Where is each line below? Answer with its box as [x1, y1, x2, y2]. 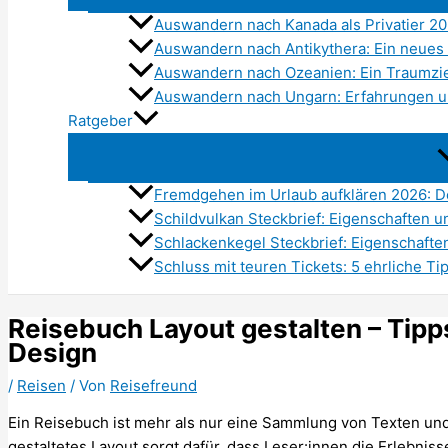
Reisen [17, 375, 66, 395]
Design [8, 336, 97, 368]
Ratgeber [68, 111, 133, 131]
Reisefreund [110, 375, 197, 395]
